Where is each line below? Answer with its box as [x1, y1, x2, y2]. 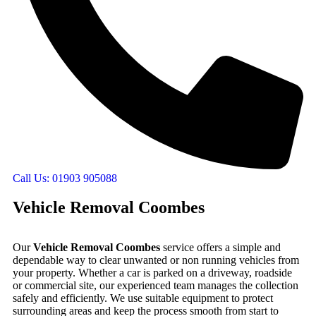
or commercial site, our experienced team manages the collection [13, 279, 298, 291]
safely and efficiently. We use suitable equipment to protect [13, 292, 273, 304]
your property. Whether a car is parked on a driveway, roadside [13, 267, 292, 279]
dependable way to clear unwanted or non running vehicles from [13, 254, 299, 266]
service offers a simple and [160, 241, 281, 253]
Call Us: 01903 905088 [13, 172, 117, 184]
